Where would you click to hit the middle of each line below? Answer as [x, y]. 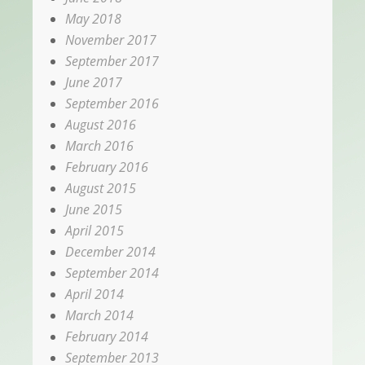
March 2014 [99, 316]
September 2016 [112, 104]
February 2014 [107, 337]
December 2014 [110, 252]
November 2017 [111, 40]
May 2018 [93, 19]
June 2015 [94, 210]
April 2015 [95, 231]
